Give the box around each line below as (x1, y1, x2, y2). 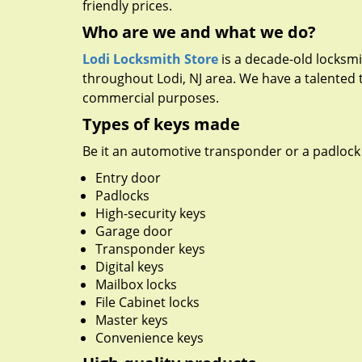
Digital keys (95, 258, 164, 276)
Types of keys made (82, 113, 240, 135)
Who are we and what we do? (82, 21, 316, 43)
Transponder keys (95, 240, 205, 258)
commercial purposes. (82, 89, 219, 107)
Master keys (95, 311, 168, 329)
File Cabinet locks (95, 293, 200, 311)
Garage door (95, 222, 173, 240)
